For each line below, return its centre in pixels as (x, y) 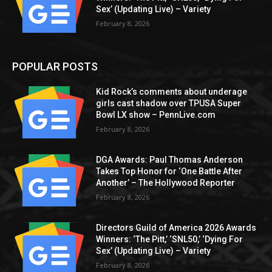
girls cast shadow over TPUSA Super (169, 104)
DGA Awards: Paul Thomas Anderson (170, 159)
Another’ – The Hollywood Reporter (166, 182)
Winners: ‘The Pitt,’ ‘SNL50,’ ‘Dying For (170, 239)
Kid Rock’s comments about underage (172, 92)
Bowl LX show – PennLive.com (156, 115)
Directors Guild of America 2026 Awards (176, 227)
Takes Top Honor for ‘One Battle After (169, 171)
